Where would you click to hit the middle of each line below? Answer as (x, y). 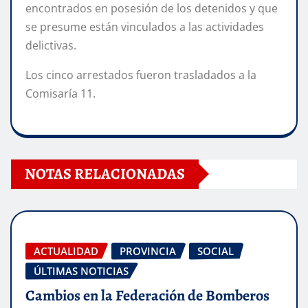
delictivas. (51, 45)
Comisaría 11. (60, 93)
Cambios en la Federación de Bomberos (147, 296)
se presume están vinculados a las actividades (145, 26)
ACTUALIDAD (66, 251)
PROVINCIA (148, 251)
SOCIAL (216, 251)
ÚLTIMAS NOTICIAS (81, 271)
